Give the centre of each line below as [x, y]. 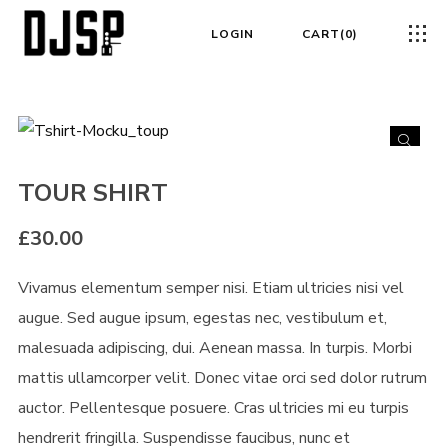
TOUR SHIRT [92, 193]
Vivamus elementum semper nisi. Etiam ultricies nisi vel [210, 288]
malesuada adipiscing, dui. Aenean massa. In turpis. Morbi [214, 348]
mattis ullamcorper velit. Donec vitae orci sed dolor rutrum [222, 378]
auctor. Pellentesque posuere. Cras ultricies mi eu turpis [213, 408]
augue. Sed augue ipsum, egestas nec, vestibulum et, [202, 318]
